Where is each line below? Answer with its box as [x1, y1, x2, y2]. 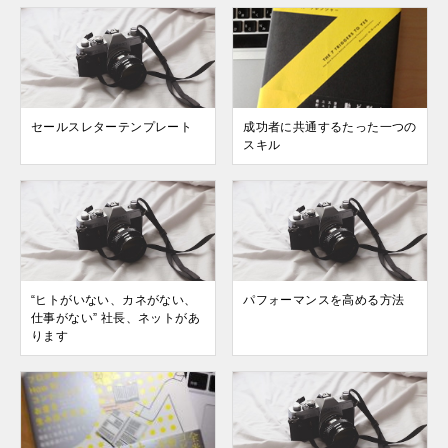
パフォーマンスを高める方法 [243, 293, 405, 308]
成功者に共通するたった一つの [243, 120, 417, 135]
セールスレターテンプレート [31, 120, 193, 135]
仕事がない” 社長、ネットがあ [31, 311, 200, 326]
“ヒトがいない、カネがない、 [31, 293, 197, 308]
